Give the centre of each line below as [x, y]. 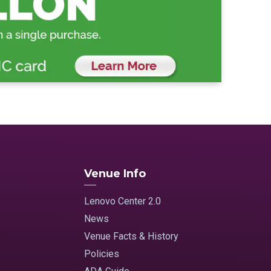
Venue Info [115, 174]
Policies [102, 254]
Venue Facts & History [132, 237]
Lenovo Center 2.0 [123, 201]
